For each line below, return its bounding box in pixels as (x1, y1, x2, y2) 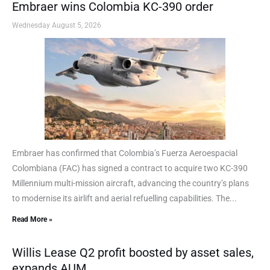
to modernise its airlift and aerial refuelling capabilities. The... (12, 193, 237, 203)
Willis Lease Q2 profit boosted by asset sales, (12, 245, 254, 260)
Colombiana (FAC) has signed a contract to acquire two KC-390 (12, 163, 248, 173)
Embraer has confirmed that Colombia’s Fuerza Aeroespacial (12, 148, 237, 158)
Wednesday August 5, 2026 (12, 20, 101, 30)
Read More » (12, 215, 52, 224)
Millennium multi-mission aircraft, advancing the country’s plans (12, 178, 249, 188)
